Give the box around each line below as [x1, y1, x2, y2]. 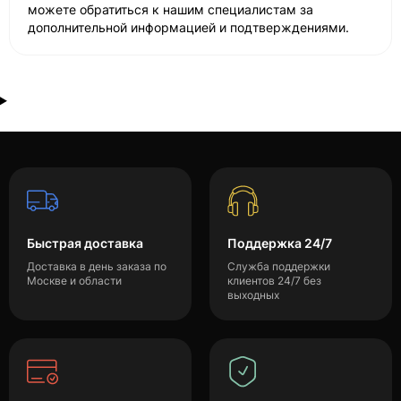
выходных [227, 288, 279, 303]
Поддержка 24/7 [227, 235, 332, 252]
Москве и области [27, 274, 122, 288]
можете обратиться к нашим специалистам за [28, 2, 313, 18]
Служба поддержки [227, 260, 330, 274]
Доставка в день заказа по [27, 260, 166, 274]
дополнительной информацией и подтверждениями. [28, 20, 349, 36]
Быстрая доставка [27, 235, 143, 252]
